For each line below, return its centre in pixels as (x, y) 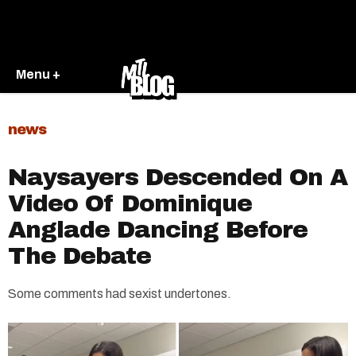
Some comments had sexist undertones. (120, 294)
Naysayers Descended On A (178, 177)
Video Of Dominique (130, 203)
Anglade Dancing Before (158, 230)
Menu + (38, 74)
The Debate (79, 256)
